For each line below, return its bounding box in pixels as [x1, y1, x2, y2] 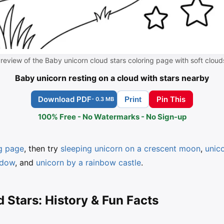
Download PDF [38, 94, 91, 104]
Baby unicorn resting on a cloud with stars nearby [15, 73, 209, 83]
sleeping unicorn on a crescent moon [60, 143, 200, 154]
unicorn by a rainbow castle [36, 157, 141, 168]
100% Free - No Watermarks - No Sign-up [37, 112, 186, 122]
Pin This [156, 94, 185, 104]
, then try [24, 143, 60, 154]
